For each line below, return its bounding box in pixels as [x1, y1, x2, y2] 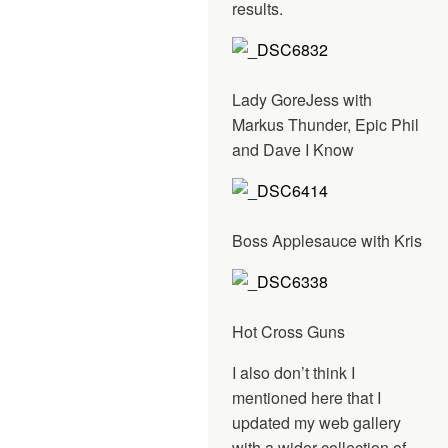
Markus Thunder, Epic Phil [232, 112, 419, 136]
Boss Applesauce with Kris [232, 228, 422, 252]
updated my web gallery [232, 410, 401, 434]
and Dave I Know [232, 137, 354, 161]
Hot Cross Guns [232, 319, 345, 343]
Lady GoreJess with [232, 87, 372, 111]
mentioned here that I [232, 385, 381, 409]
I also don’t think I [232, 360, 355, 384]
